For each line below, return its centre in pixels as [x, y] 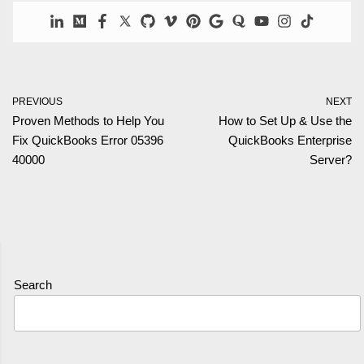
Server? [331, 160]
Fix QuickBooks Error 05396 [88, 141]
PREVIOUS [37, 102]
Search [33, 285]
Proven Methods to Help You [88, 121]
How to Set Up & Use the [285, 121]
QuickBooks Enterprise [290, 141]
